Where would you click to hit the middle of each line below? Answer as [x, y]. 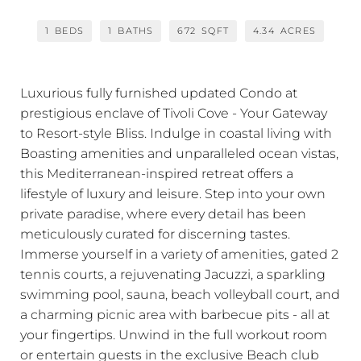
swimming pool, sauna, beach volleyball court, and [180, 294]
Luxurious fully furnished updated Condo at [159, 92]
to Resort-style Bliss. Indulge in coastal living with [176, 133]
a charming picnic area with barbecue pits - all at [175, 314]
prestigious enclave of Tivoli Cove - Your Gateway [174, 112]
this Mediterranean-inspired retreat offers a [157, 173]
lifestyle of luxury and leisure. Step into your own [173, 193]
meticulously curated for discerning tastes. [155, 233]
